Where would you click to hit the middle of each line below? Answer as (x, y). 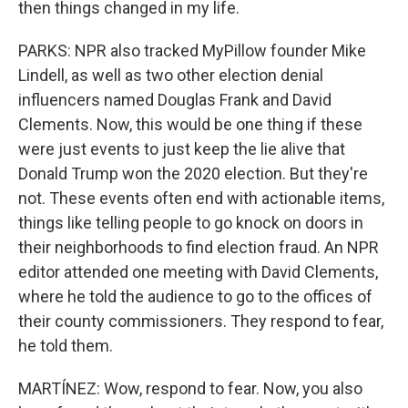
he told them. (66, 346)
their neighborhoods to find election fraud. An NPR (199, 247)
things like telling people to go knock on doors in (191, 223)
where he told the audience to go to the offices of (195, 296)
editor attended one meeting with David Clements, (198, 272)
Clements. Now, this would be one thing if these (190, 124)
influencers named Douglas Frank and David (175, 100)
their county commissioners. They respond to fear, (201, 321)
